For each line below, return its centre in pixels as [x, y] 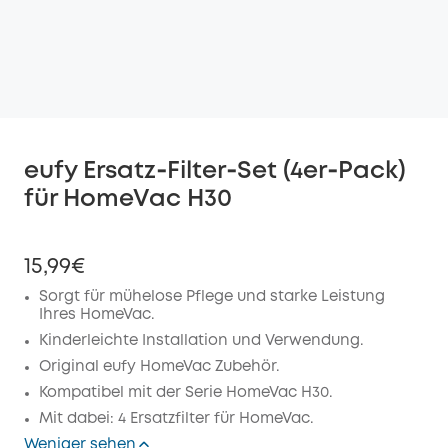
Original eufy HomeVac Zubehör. [159, 367]
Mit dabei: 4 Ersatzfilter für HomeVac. [176, 419]
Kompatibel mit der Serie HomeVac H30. [186, 393]
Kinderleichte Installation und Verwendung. [201, 341]
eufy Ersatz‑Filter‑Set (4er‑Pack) [215, 171]
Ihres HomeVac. [97, 315]
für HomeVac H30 [128, 199]
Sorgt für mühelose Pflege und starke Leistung [212, 297]
